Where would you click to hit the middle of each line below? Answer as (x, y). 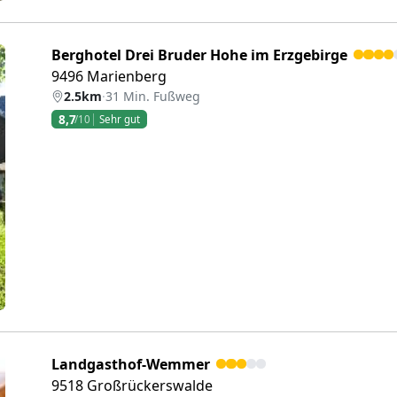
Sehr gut (120, 119)
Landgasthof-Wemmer (131, 364)
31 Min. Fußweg (153, 96)
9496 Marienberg (109, 76)
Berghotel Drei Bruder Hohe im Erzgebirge (199, 55)
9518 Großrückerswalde (132, 385)
